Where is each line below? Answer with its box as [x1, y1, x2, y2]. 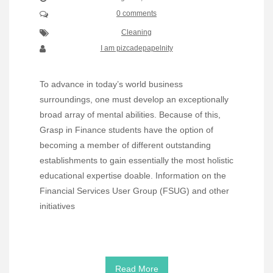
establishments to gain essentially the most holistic [40, 155, 233, 166]
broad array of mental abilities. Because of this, [40, 110, 221, 120]
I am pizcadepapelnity [100, 44, 173, 53]
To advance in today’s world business [40, 79, 183, 90]
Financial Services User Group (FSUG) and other [40, 186, 229, 196]
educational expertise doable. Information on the [40, 171, 226, 181]
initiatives [40, 201, 75, 211]
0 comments [116, 9, 157, 18]
